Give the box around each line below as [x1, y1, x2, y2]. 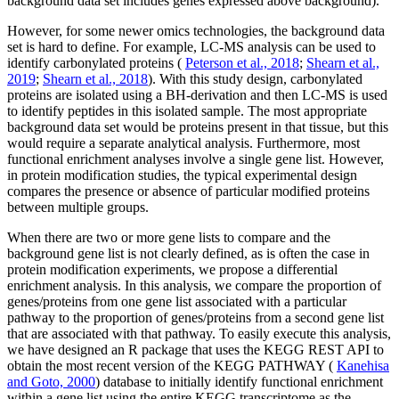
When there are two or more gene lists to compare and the [7, 229, 330, 245]
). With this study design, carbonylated [148, 70, 362, 86]
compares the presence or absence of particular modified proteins [7, 183, 370, 199]
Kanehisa [337, 357, 389, 373]
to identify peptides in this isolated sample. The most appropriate [7, 102, 367, 118]
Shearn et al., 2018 [43, 70, 148, 86]
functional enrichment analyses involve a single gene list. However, [7, 151, 384, 167]
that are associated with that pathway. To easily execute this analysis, [7, 325, 391, 341]
